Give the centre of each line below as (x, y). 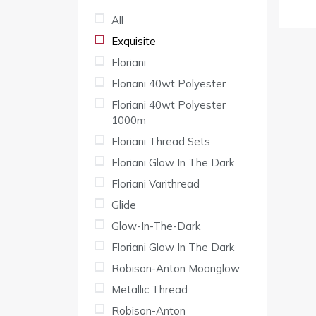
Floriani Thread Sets (161, 142)
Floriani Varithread (156, 184)
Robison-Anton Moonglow (176, 269)
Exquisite (134, 42)
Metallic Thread (150, 290)
